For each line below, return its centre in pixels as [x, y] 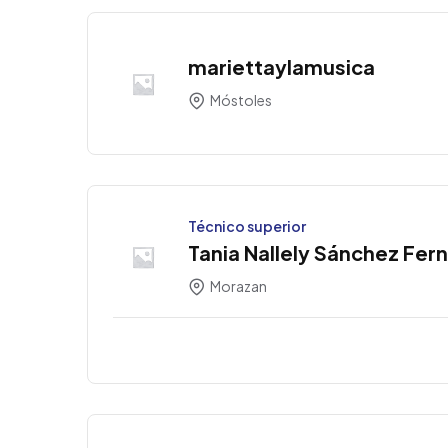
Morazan [237, 286]
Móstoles [240, 100]
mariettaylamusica [281, 67]
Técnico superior [247, 226]
